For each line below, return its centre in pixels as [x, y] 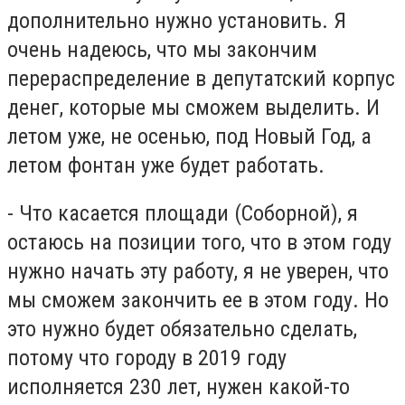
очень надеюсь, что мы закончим [162, 49]
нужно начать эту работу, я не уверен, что [198, 272]
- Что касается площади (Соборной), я [183, 214]
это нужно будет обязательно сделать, [182, 330]
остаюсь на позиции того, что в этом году [199, 243]
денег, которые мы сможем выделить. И [193, 107]
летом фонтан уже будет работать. [166, 165]
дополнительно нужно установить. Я [177, 20]
